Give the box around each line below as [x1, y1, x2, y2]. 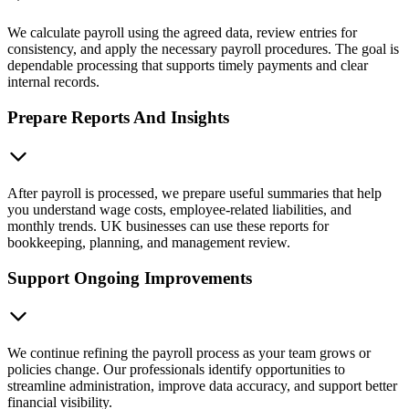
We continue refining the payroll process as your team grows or [7, 345, 371, 362]
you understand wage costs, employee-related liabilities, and [7, 201, 351, 217]
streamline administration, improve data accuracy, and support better [7, 378, 397, 394]
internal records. [7, 74, 100, 90]
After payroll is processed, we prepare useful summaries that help [7, 184, 382, 201]
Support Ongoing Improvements [7, 267, 252, 288]
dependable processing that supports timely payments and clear [7, 58, 368, 74]
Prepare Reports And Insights [7, 108, 229, 128]
